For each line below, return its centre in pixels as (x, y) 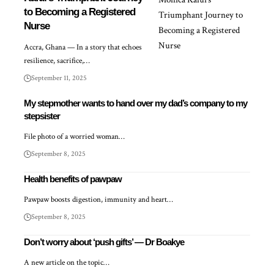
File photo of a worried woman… (74, 137)
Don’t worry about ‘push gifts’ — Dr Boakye (104, 242)
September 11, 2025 (59, 78)
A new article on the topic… (67, 263)
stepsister (42, 116)
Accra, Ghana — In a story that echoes (83, 48)
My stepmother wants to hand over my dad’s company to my (135, 103)
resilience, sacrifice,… (57, 61)
